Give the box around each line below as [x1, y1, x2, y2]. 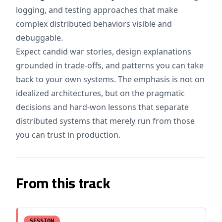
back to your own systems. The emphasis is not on [16, 74, 205, 85]
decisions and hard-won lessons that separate [16, 102, 189, 112]
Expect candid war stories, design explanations [16, 46, 191, 57]
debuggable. [16, 32, 63, 43]
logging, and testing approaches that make [16, 4, 178, 15]
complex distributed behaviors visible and [16, 18, 172, 29]
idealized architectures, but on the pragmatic [16, 88, 185, 99]
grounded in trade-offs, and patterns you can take [16, 60, 204, 71]
